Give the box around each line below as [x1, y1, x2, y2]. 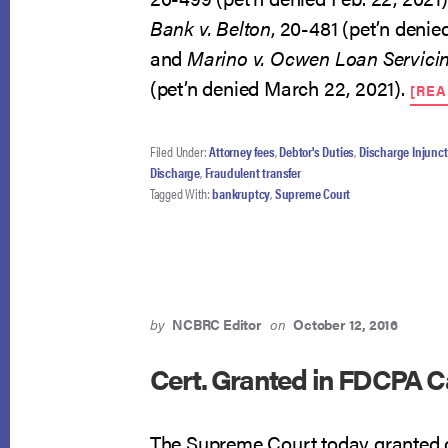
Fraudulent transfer [204, 162, 301, 182]
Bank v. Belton [149, 13, 272, 42]
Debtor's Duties [279, 141, 355, 161]
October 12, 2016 [293, 314, 398, 334]
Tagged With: [149, 183, 213, 203]
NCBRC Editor [172, 314, 262, 334]
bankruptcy [212, 183, 271, 203]
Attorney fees [209, 141, 275, 161]
